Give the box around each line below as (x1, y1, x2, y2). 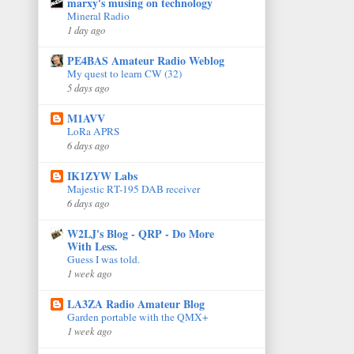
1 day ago (67, 22, 105, 36)
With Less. (67, 237, 118, 254)
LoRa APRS (67, 123, 119, 138)
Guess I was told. (67, 251, 140, 266)
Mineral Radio (67, 8, 130, 23)
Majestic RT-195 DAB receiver (67, 181, 200, 196)
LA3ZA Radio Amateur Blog (67, 295, 205, 312)
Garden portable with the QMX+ (67, 309, 209, 324)
